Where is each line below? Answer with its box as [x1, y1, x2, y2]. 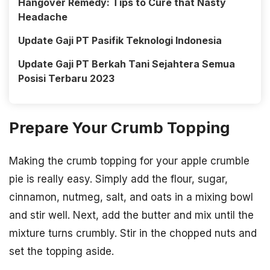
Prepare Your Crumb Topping [9, 118, 230, 137]
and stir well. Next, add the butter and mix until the [9, 209, 254, 221]
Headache [18, 10, 67, 23]
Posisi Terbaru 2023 [18, 72, 115, 84]
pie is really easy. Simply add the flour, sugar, [9, 172, 228, 185]
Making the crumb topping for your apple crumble [9, 154, 250, 167]
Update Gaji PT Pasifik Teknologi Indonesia [18, 34, 222, 46]
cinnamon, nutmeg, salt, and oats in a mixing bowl [9, 190, 253, 203]
